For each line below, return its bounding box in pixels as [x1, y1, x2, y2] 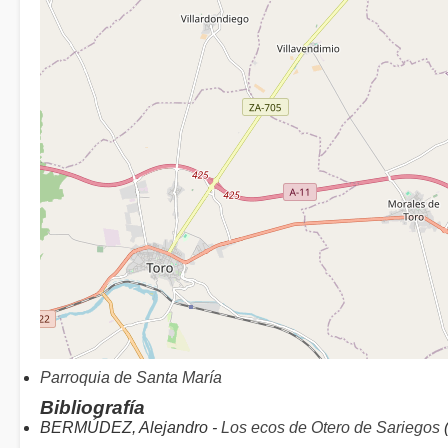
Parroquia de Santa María [40, 369, 222, 386]
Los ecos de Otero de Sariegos [221, 419, 440, 436]
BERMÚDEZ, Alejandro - [40, 419, 221, 436]
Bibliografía [40, 397, 145, 418]
